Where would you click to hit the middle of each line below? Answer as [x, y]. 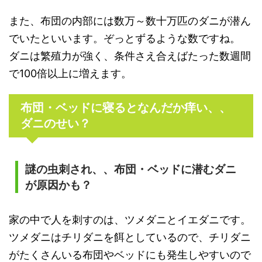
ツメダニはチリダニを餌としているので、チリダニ [130, 237]
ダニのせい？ [56, 123]
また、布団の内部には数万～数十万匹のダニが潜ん [130, 20]
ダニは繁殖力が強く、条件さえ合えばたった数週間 [130, 56]
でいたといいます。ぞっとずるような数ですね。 [125, 38]
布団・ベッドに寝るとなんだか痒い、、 [126, 107]
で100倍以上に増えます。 [70, 73]
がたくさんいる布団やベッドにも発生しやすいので [130, 254]
